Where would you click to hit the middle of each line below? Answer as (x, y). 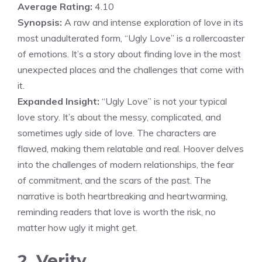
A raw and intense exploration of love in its (153, 22)
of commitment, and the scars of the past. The (114, 180)
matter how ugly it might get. (77, 227)
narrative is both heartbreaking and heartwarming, (123, 196)
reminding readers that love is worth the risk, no (117, 211)
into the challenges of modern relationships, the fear (126, 164)
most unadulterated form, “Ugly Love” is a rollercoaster (131, 38)
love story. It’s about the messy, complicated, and (119, 117)
